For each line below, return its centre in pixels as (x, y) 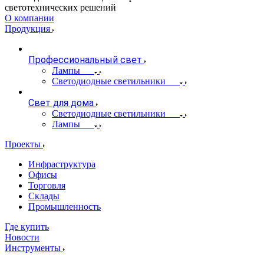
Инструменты (34, 248)
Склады (44, 196)
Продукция (29, 29)
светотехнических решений (60, 7)
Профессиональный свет (85, 60)
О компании (29, 18)
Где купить (27, 227)
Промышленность (65, 207)
